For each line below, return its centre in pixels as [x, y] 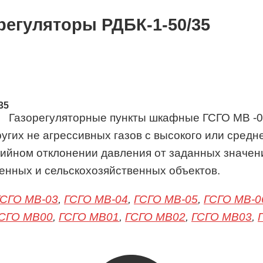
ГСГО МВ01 [89, 217]
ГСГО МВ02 [155, 217]
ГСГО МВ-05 [166, 200]
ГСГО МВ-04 [96, 200]
